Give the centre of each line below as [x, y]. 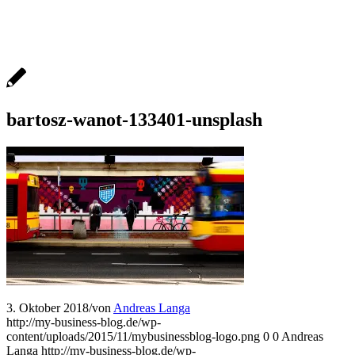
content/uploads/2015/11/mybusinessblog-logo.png [133, 336]
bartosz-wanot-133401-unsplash [134, 119]
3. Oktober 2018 [48, 307]
